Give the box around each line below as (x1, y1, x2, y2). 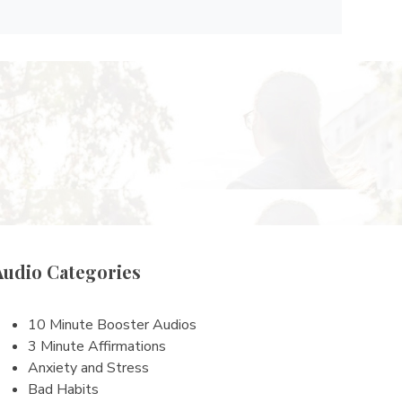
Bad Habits (28, 380, 99, 399)
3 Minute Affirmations (28, 336, 166, 356)
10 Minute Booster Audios (28, 315, 197, 335)
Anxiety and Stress (28, 358, 149, 378)
